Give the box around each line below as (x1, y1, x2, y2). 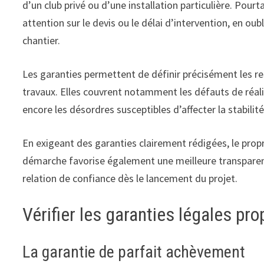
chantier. (22, 33, 61, 47)
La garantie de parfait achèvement (22, 242, 246, 262)
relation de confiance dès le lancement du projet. (22, 171, 238, 185)
